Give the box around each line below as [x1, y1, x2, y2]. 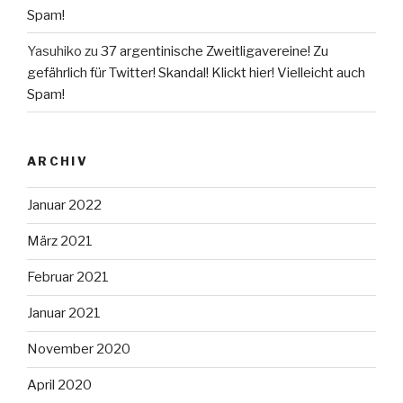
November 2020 [27, 341, 130, 358]
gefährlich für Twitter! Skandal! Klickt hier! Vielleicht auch [27, 64, 365, 81]
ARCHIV [27, 154, 89, 169]
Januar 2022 [27, 197, 102, 214]
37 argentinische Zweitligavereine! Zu [101, 42, 328, 59]
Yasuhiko [27, 42, 82, 59]
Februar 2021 [27, 269, 109, 286]
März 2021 [27, 233, 93, 250]
